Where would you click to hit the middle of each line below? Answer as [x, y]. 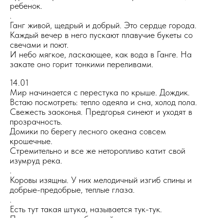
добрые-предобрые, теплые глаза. [72, 190]
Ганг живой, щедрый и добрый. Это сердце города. [103, 25]
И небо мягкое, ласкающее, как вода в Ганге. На [101, 54]
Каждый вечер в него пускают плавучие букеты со [101, 35]
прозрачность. [36, 121]
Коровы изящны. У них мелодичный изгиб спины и [101, 180]
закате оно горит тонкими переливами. [82, 64]
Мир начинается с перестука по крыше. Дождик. [100, 92]
